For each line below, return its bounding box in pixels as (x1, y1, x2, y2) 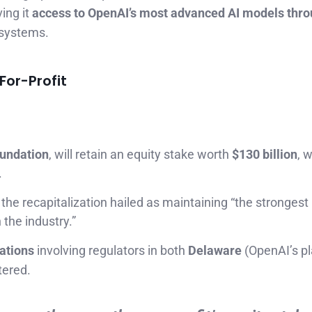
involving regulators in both (34, 243, 188, 258)
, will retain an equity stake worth (49, 147, 232, 162)
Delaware (188, 243, 242, 258)
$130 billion (232, 147, 297, 162)
